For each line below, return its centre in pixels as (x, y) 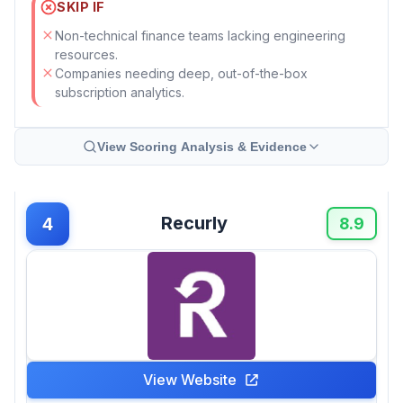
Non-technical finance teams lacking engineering (200, 35)
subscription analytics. (120, 92)
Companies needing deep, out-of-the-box (181, 73)
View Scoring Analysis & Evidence (201, 146)
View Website (190, 379)
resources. (86, 54)
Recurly (194, 224)
